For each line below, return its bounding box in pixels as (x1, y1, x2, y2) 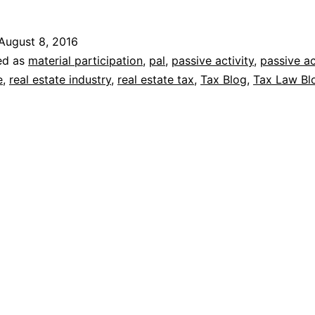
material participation (28, 53, 143, 68)
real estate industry (9, 72, 111, 87)
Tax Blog (200, 72, 247, 87)
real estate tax (117, 72, 194, 87)
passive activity (172, 53, 254, 68)
